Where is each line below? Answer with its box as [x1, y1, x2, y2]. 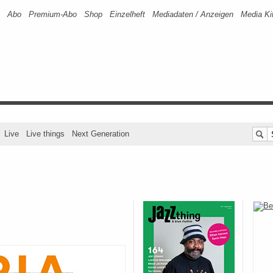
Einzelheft [110, 10, 145, 19]
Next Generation [72, 129, 129, 138]
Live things [26, 129, 65, 138]
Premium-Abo [29, 10, 77, 19]
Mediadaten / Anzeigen [152, 10, 233, 19]
